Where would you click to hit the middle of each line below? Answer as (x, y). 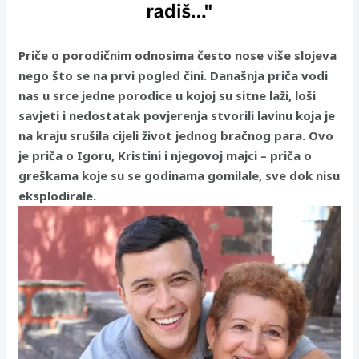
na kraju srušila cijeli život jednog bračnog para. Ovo (176, 136)
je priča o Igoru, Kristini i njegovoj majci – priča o (165, 156)
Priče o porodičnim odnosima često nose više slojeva (178, 56)
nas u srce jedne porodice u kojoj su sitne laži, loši (167, 96)
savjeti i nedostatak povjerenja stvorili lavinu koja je (177, 116)
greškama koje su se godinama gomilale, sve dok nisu (179, 176)
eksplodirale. (58, 196)
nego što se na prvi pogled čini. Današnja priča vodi (173, 76)
